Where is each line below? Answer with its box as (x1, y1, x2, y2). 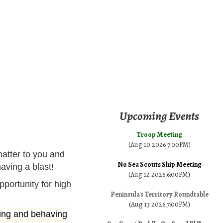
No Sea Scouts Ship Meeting (117, 160, 202, 170)
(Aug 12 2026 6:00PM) (128, 170, 190, 180)
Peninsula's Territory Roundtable (110, 190, 209, 200)
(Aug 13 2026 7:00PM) (128, 200, 190, 210)
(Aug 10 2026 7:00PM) (128, 140, 191, 150)
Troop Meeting (136, 130, 182, 140)
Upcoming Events (119, 108, 199, 124)
